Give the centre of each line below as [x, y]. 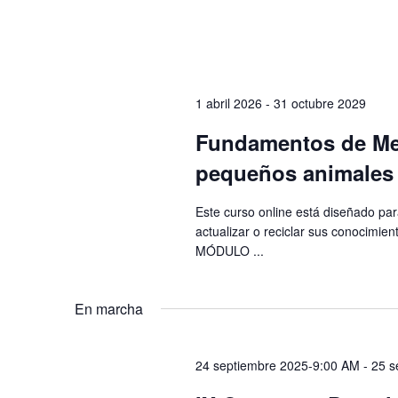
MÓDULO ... [229, 251]
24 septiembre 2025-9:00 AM [277, 366]
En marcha [109, 309]
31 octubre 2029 [319, 103]
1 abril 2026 [228, 103]
